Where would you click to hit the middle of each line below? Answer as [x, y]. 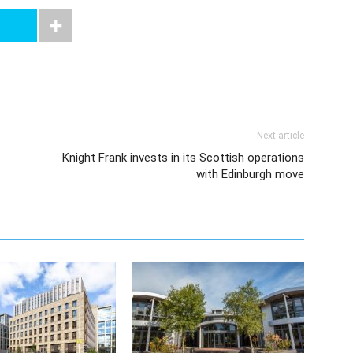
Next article [281, 136]
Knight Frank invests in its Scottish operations [183, 158]
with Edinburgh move [250, 174]
